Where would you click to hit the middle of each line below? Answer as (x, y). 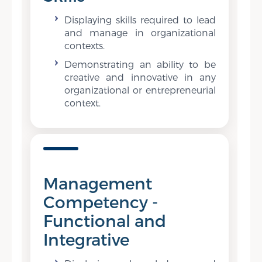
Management (98, 183)
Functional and (105, 220)
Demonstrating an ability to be (140, 64)
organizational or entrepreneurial (140, 90)
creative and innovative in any (140, 77)
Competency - (101, 201)
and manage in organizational (140, 32)
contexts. (85, 45)
